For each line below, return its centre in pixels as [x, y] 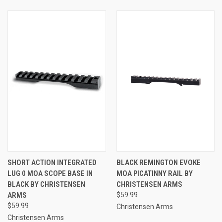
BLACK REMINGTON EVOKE [158, 162]
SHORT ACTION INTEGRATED [52, 162]
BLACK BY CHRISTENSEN [46, 184]
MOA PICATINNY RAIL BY [154, 173]
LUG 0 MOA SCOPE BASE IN [50, 173]
